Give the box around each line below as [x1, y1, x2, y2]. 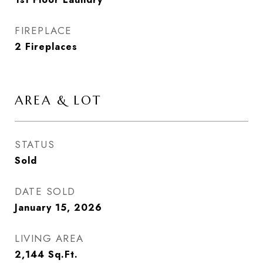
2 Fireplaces [15, 40, 77, 53]
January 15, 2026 [15, 201, 102, 214]
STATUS [15, 137, 55, 151]
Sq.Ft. [48, 248, 78, 261]
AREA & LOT [15, 93, 102, 108]
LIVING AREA [15, 231, 84, 245]
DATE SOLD [15, 184, 76, 198]
